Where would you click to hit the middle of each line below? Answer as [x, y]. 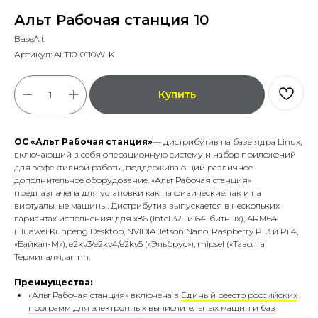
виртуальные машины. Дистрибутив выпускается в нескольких [147, 206]
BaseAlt [29, 39]
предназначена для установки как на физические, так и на [138, 193]
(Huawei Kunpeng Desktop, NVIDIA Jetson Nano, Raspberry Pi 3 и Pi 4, [156, 231]
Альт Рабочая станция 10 [111, 20]
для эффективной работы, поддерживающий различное [133, 168]
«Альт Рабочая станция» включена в [105, 295]
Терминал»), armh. [52, 257]
